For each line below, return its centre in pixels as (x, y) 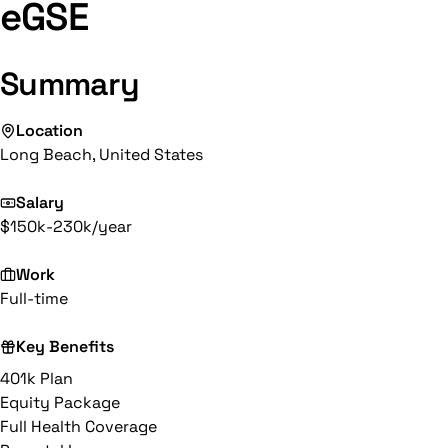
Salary (40, 202)
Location (49, 130)
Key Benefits (65, 346)
